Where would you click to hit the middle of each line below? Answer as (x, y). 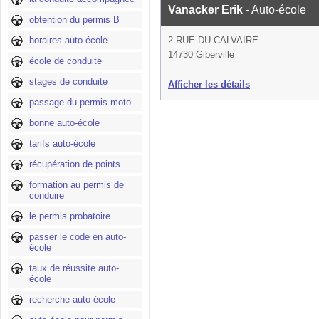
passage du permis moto (80, 102)
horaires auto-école (68, 40)
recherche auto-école (72, 299)
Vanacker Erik (207, 10)
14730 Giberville (201, 54)
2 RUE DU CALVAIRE (213, 40)
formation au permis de (77, 185)
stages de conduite (68, 82)
